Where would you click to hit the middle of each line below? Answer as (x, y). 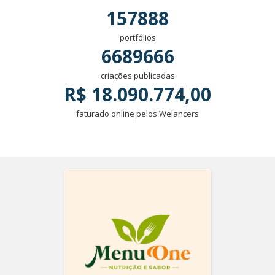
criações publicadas (137, 76)
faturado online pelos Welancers (137, 114)
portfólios (137, 37)
